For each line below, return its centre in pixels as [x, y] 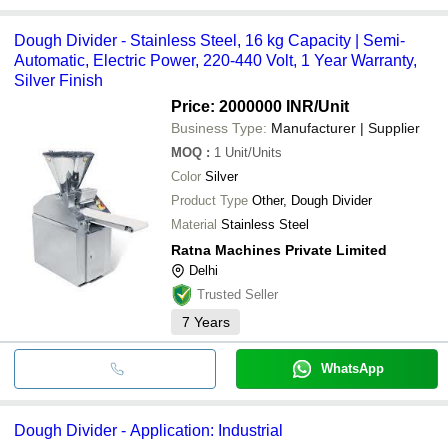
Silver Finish [58, 80]
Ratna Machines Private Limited [279, 249]
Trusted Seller [237, 294]
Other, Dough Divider [312, 200]
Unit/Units [253, 152]
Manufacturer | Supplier [345, 127]
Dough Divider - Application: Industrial [148, 430]
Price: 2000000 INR [242, 106]
